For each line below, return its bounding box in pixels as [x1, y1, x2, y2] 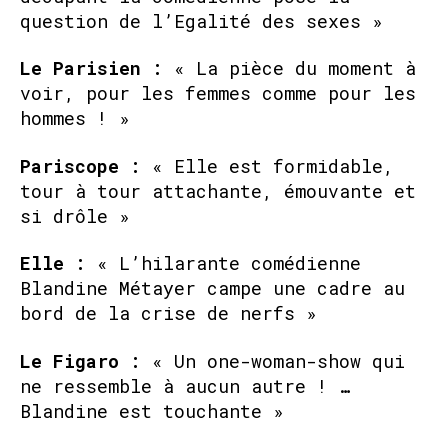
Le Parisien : [20, 56, 163, 80]
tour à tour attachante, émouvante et [20, 178, 416, 203]
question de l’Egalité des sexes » [20, 8, 383, 33]
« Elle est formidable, [152, 153, 394, 178]
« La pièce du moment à [163, 56, 416, 80]
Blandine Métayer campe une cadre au [20, 276, 405, 300]
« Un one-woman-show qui [152, 348, 405, 373]
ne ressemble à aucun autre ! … [20, 373, 350, 398]
